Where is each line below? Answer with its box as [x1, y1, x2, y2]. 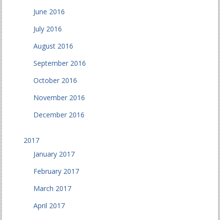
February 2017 [33, 166, 80, 176]
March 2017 [33, 184, 72, 193]
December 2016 [33, 110, 85, 120]
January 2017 [33, 149, 75, 159]
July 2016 [33, 24, 62, 34]
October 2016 [33, 76, 78, 85]
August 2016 [33, 41, 74, 51]
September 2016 [33, 58, 86, 68]
